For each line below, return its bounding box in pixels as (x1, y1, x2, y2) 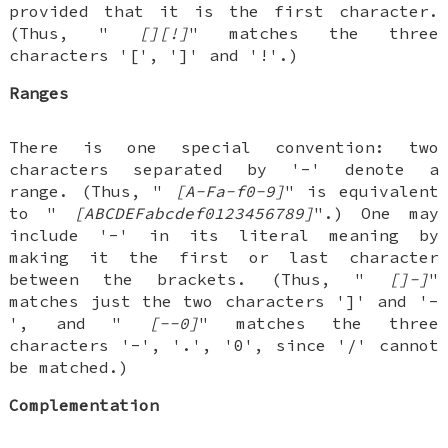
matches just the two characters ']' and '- (9, 290, 439, 311)
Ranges (9, 82, 70, 103)
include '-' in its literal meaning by (9, 224, 439, 245)
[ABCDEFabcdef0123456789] (74, 202, 314, 223)
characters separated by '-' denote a (9, 158, 439, 179)
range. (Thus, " (9, 180, 175, 201)
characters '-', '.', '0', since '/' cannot (9, 334, 439, 355)
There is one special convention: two (9, 136, 439, 157)
